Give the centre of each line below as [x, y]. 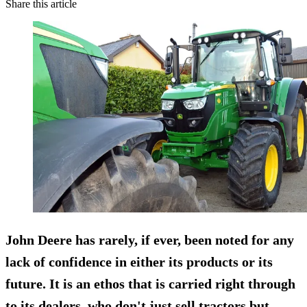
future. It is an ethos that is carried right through [150, 284]
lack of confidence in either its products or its [139, 262]
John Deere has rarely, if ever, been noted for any [150, 240]
